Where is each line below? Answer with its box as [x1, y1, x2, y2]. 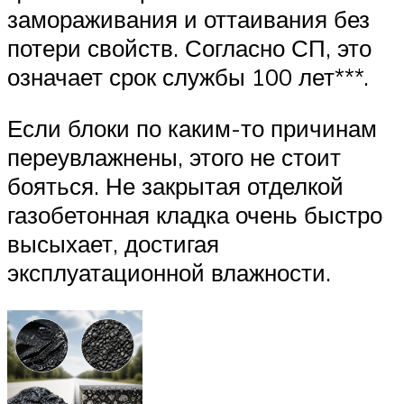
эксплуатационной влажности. [7, 258, 331, 288]
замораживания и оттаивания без [7, 4, 370, 33]
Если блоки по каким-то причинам [7, 114, 377, 143]
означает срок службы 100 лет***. [7, 61, 369, 91]
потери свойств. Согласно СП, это [7, 32, 372, 62]
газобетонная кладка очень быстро [7, 200, 382, 230]
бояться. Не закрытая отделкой [7, 171, 344, 201]
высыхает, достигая [7, 229, 219, 259]
